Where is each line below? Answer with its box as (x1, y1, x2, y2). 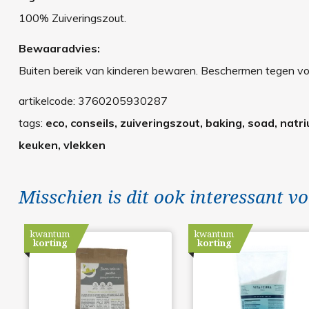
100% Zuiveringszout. (18, 11, 126, 26)
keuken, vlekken (18, 138, 106, 152)
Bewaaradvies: (18, 41, 100, 56)
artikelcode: (18, 94, 78, 108)
